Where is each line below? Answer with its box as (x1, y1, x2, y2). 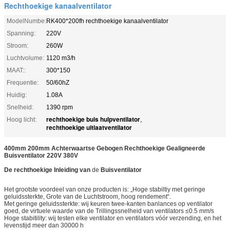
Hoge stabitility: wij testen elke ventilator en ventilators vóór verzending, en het (4, 214, 221, 222)
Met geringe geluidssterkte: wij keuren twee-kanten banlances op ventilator (4, 200, 213, 207)
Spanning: (7, 29, 35, 37)
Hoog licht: (7, 116, 36, 123)
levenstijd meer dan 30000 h (4, 221, 84, 229)
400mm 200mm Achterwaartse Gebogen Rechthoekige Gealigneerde (4, 144, 205, 152)
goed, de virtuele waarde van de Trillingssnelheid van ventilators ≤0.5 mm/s (4, 207, 214, 215)
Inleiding (54, 166, 78, 174)
